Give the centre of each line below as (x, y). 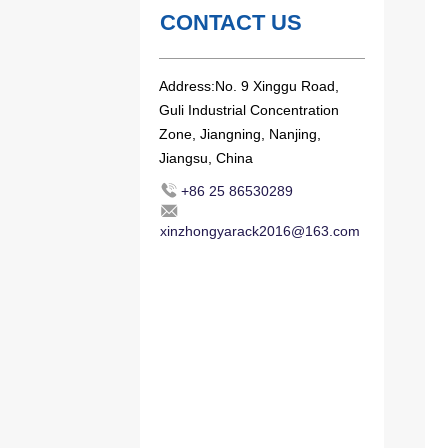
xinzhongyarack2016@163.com (259, 230)
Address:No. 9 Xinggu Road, (248, 85)
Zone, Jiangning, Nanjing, (239, 133)
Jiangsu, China (205, 157)
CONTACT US (230, 22)
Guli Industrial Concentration (248, 109)
